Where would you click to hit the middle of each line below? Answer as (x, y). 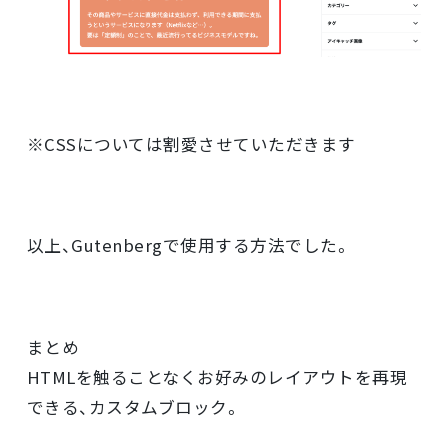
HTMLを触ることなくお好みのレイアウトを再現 (217, 377)
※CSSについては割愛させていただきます (191, 143)
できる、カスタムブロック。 (134, 407)
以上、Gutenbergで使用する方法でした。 (189, 245)
